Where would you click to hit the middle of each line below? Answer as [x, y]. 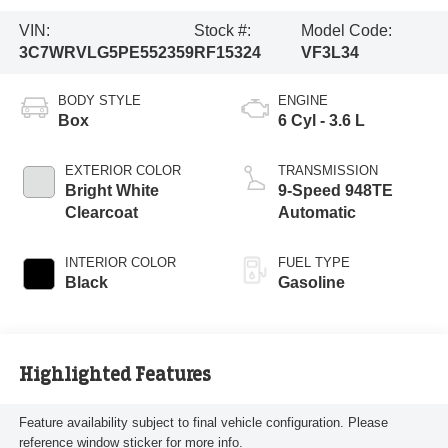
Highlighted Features [114, 374]
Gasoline [311, 283]
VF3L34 [330, 53]
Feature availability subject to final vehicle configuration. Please [203, 423]
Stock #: [223, 31]
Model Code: [347, 31]
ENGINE [303, 101]
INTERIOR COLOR [120, 263]
